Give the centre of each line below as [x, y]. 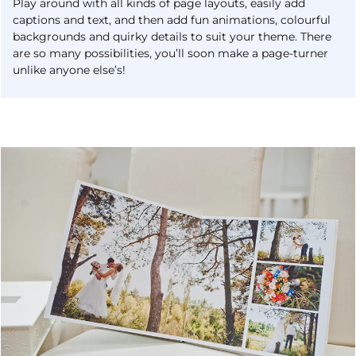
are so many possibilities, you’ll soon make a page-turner [170, 54]
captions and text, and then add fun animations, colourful [172, 20]
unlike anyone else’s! [71, 70]
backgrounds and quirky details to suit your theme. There [172, 37]
